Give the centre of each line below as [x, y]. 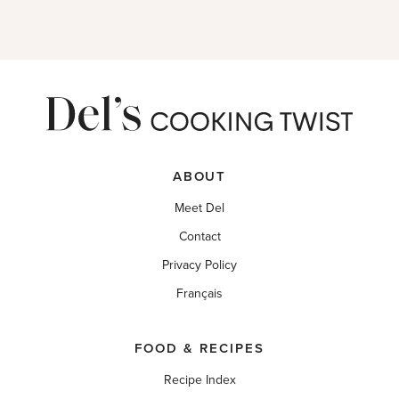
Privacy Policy [199, 265]
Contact [199, 236]
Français [199, 293]
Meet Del [199, 208]
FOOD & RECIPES [199, 348]
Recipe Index [199, 380]
